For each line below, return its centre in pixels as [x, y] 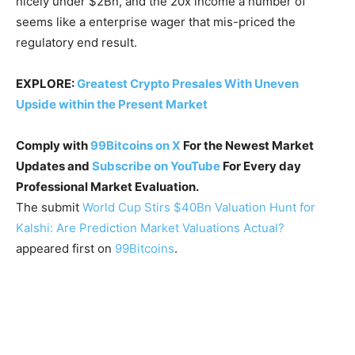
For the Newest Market [247, 146]
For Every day [261, 166]
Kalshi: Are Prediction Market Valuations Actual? [150, 228]
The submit [49, 208]
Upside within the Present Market [112, 105]
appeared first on [65, 249]
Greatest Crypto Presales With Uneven [188, 84]
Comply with [53, 146]
